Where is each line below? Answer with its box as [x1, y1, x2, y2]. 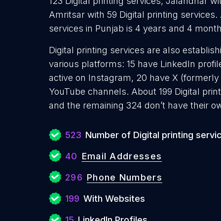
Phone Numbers [86, 172, 162, 183]
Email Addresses [81, 151, 162, 161]
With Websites [83, 193, 145, 204]
